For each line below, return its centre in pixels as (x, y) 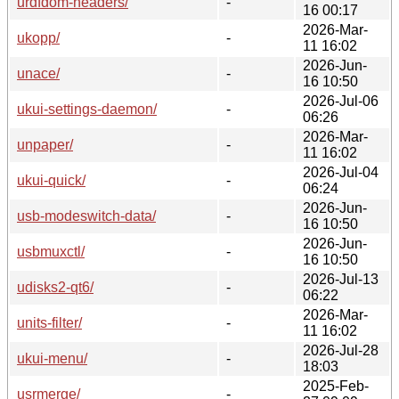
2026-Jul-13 (341, 279)
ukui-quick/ (51, 180)
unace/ (38, 73)
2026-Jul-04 (341, 172)
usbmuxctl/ (51, 251)
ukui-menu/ (52, 358)
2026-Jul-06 (341, 101)
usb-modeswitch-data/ (86, 216)
